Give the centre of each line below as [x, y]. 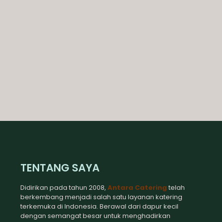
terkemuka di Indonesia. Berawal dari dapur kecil [99, 206]
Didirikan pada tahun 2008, [64, 188]
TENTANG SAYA [60, 168]
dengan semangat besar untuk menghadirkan [95, 216]
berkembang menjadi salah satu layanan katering [101, 197]
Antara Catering [137, 188]
